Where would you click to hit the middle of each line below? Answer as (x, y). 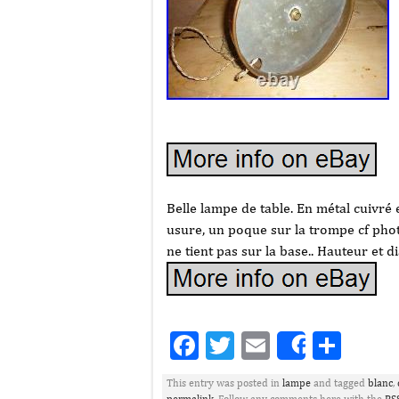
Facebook (257, 345)
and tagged (339, 383)
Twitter (280, 345)
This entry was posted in (224, 383)
